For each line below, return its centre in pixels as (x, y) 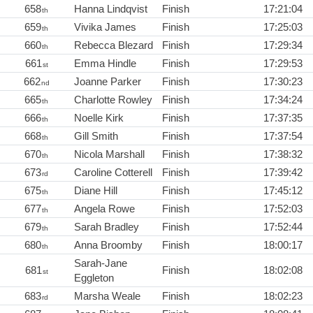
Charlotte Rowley (113, 99)
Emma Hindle (105, 63)
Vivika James (105, 27)
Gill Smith (96, 136)
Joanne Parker (108, 81)
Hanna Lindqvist (111, 8)
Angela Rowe (104, 208)
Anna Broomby (108, 245)
